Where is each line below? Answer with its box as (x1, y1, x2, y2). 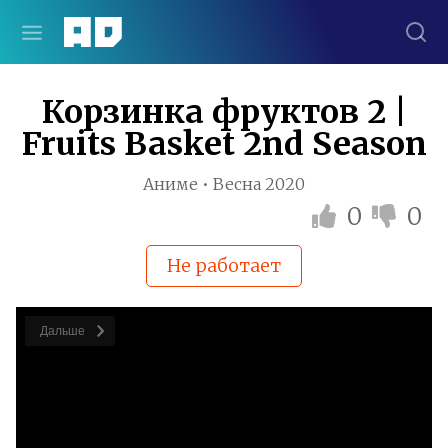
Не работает (167, 254, 281, 277)
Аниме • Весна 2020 (143, 174, 305, 194)
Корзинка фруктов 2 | (41, 92, 407, 132)
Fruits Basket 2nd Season (21, 124, 427, 164)
